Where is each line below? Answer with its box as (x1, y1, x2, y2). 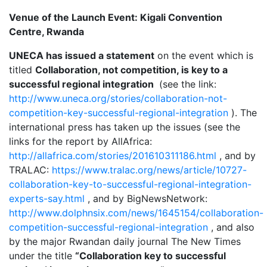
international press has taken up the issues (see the (9, 121, 240, 133)
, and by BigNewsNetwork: (85, 193, 207, 204)
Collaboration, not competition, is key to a (35, 64, 228, 76)
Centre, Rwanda (9, 26, 84, 38)
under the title (9, 250, 75, 262)
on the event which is (154, 49, 253, 61)
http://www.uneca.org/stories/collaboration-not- (9, 92, 227, 104)
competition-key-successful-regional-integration (9, 107, 228, 119)
